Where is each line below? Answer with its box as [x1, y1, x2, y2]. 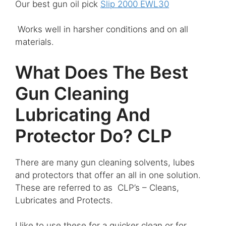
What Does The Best [15, 61, 188, 83]
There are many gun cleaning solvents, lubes [15, 157, 195, 167]
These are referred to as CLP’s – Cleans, [15, 182, 179, 193]
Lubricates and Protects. [15, 195, 113, 205]
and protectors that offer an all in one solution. [15, 169, 201, 180]
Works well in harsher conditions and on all [15, 24, 188, 35]
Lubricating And [15, 103, 150, 125]
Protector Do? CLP [15, 125, 172, 146]
